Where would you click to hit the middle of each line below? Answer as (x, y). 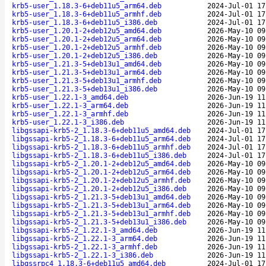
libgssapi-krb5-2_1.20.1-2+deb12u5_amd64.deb (101, 164)
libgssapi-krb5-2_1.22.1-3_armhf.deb (85, 247)
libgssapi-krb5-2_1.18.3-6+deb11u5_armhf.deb (101, 147)
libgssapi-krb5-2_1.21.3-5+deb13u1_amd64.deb (101, 197)
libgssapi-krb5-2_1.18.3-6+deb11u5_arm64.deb (101, 139)
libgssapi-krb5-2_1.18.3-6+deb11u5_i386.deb (99, 155)
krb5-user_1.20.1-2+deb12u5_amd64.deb (87, 31)
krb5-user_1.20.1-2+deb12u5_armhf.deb (87, 47)
